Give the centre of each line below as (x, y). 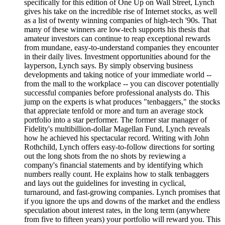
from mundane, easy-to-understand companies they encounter (121, 47)
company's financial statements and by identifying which (114, 165)
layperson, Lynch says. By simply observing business (108, 66)
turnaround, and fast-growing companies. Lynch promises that (122, 192)
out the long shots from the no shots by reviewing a (105, 156)
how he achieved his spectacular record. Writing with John (117, 138)
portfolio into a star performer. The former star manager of (116, 120)
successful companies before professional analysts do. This (117, 93)
